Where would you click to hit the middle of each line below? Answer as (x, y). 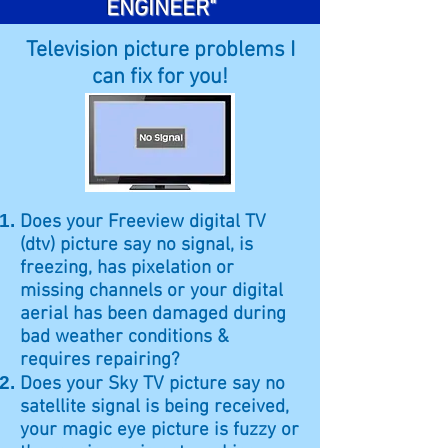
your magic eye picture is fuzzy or (159, 430)
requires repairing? (99, 360)
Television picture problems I (160, 50)
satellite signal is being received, (154, 407)
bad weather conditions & (124, 337)
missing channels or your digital (151, 291)
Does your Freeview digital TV (143, 222)
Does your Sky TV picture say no (152, 384)
